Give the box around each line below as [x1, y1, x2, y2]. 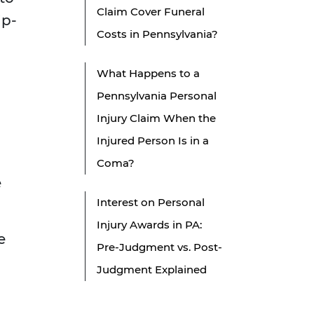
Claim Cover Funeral [97, 5, 205, 19]
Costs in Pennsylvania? [97, 27, 218, 41]
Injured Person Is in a [97, 134, 209, 148]
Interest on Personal [97, 196, 205, 210]
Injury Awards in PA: [97, 218, 202, 232]
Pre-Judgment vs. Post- [97, 240, 222, 254]
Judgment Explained [97, 263, 207, 277]
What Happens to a [97, 67, 200, 81]
